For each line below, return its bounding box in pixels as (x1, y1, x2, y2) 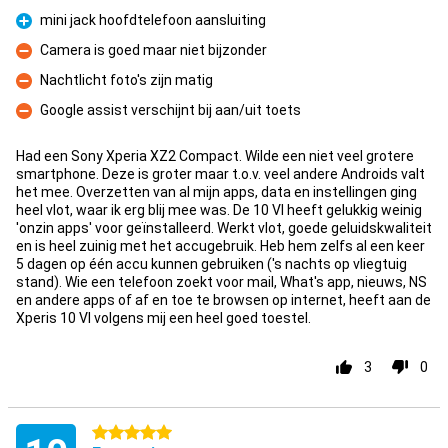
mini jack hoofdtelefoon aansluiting (40, 12, 266, 28)
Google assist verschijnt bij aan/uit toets (40, 102, 301, 118)
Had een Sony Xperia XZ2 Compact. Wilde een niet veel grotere (16, 148, 414, 164)
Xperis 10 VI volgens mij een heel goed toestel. (16, 310, 311, 326)
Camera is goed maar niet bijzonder (40, 42, 267, 58)
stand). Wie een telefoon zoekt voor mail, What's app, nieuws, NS (16, 274, 427, 290)
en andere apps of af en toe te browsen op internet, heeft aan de (16, 292, 431, 308)
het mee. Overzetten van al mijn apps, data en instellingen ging (16, 184, 417, 200)
